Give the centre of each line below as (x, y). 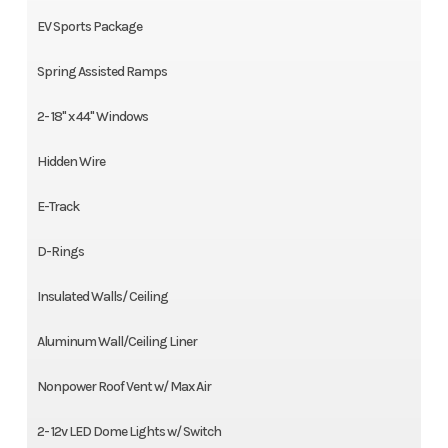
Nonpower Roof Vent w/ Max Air (123, 387)
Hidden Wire (70, 162)
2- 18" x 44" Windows (92, 117)
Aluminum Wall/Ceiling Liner (116, 342)
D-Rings (60, 252)
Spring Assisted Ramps (101, 72)
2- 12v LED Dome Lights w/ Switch (128, 432)
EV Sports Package (89, 27)
